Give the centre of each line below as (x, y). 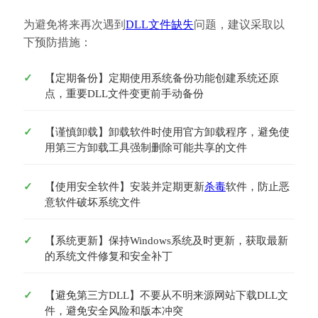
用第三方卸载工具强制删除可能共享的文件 (146, 148)
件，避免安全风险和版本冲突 (114, 311)
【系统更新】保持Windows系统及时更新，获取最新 (166, 241)
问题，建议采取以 (239, 24)
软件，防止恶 (257, 186)
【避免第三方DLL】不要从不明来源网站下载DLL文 (166, 295)
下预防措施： (57, 42)
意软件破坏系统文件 (92, 202)
